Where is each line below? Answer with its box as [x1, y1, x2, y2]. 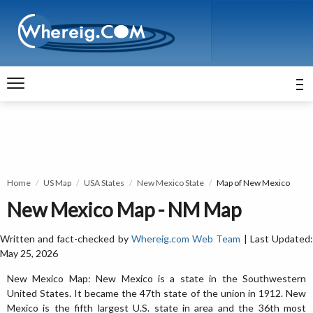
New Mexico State [137, 177, 204, 188]
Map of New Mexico [217, 177, 290, 188]
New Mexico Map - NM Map [7, 198, 241, 221]
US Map [43, 177, 71, 188]
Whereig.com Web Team [131, 233, 241, 245]
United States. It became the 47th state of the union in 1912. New [7, 287, 306, 299]
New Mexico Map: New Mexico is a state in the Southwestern [7, 272, 306, 284]
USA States [84, 177, 124, 188]
